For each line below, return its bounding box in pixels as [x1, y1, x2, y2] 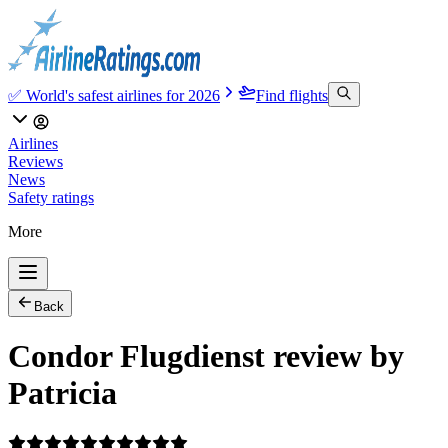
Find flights [256, 87, 328, 104]
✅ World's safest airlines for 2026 [8, 87, 220, 104]
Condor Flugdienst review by [8, 338, 404, 375]
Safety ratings [8, 189, 94, 206]
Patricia [8, 375, 117, 412]
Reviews [8, 153, 63, 170]
